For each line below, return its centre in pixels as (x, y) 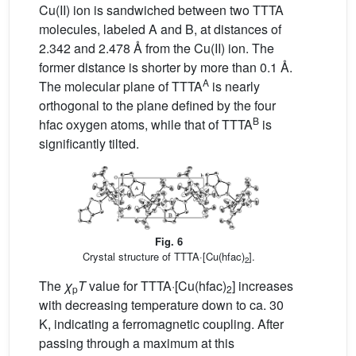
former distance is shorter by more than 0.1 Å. (166, 68)
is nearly (234, 87)
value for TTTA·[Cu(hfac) (156, 286)
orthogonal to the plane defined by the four (157, 106)
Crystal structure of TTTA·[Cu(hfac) (163, 257)
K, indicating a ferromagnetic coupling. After (161, 324)
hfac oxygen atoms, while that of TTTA (146, 125)
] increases (263, 286)
